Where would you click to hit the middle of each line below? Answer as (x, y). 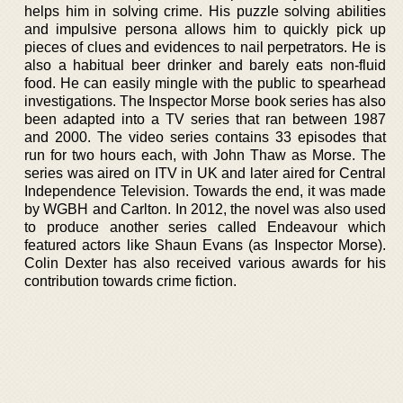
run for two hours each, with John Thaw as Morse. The (205, 155)
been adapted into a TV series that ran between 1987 (205, 119)
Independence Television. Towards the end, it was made (205, 191)
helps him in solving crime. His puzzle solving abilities (205, 11)
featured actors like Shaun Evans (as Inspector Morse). (205, 245)
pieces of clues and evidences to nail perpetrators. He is (205, 47)
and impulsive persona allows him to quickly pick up (205, 29)
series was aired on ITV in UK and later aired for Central (205, 173)
